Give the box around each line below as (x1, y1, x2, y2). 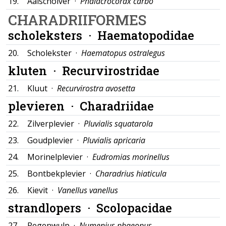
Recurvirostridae (62, 63, 159, 78)
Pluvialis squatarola (84, 118, 153, 129)
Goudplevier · (27, 135, 83, 146)
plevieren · (8, 98, 80, 114)
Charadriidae (80, 98, 154, 114)
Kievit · (27, 185, 58, 196)
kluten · (8, 63, 62, 78)
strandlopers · (8, 200, 96, 215)
